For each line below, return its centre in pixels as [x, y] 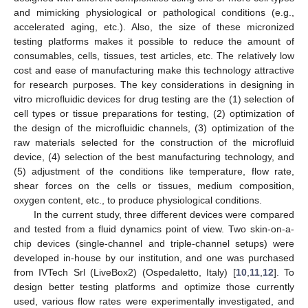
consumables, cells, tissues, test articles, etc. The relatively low [154, 55]
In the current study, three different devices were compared [164, 214]
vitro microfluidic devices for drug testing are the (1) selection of [154, 99]
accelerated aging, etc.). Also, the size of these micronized [154, 26]
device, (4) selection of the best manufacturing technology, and [154, 156]
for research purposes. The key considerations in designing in [154, 84]
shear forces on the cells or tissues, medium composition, [154, 185]
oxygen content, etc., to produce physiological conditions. [138, 200]
